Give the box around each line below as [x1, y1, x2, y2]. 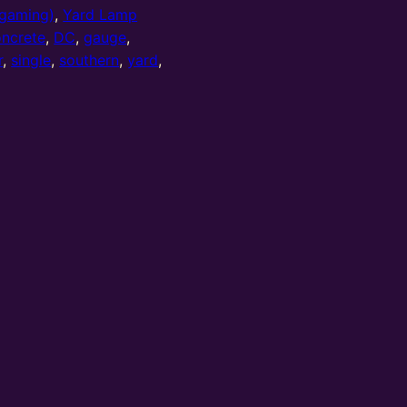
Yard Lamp [63, 5, 138, 25]
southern [59, 51, 120, 70]
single [11, 51, 52, 70]
